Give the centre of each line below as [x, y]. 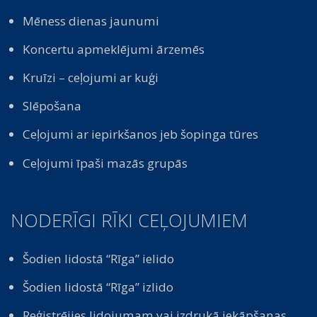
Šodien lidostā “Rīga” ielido [99, 258]
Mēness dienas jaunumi [91, 21]
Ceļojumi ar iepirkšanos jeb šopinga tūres [141, 134]
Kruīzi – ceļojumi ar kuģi [91, 78]
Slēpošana [52, 106]
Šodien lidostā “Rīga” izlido [98, 287]
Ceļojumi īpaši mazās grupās [105, 163]
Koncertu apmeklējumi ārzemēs [114, 50]
